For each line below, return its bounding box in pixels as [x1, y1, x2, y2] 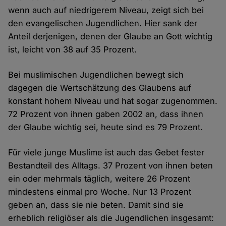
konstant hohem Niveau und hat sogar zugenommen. [8, 96, 218, 106]
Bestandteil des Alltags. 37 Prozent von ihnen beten [8, 160, 213, 171]
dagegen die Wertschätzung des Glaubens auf [8, 83, 192, 93]
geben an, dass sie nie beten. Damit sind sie [8, 200, 184, 210]
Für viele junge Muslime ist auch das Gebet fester [8, 147, 205, 158]
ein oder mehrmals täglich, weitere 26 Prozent [8, 174, 191, 184]
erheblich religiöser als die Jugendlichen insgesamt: [8, 213, 214, 223]
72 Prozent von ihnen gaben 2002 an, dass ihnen [8, 109, 204, 120]
